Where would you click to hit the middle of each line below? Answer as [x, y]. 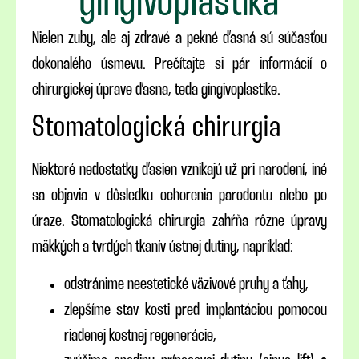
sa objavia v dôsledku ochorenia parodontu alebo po [179, 196]
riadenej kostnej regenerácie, [140, 335]
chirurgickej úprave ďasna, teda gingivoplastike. [156, 90]
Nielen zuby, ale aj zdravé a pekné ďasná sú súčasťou [179, 39]
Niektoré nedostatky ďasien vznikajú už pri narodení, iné [179, 170]
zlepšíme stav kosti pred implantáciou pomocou [196, 310]
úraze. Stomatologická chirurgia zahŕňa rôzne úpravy [179, 222]
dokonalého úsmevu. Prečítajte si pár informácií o [179, 65]
